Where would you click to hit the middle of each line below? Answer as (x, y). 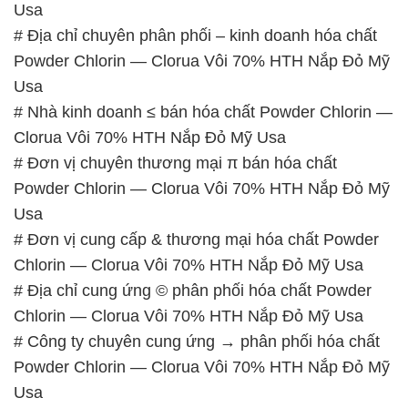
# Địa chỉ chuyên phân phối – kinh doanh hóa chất (195, 35)
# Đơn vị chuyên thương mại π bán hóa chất (175, 163)
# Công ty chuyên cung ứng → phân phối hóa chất (197, 341)
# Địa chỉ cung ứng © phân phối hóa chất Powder (193, 290)
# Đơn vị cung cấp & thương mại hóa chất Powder (196, 239)
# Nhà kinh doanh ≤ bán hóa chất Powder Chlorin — (203, 112)
